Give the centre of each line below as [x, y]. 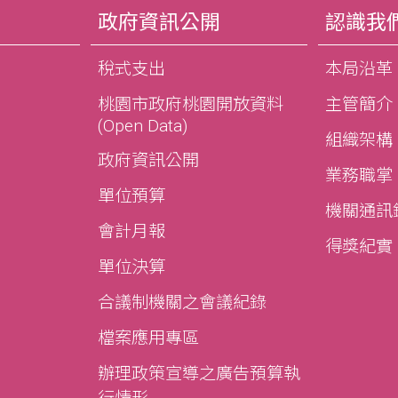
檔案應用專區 [148, 338]
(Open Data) [142, 126]
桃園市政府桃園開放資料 [190, 105]
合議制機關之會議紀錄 [182, 303]
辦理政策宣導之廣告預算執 [199, 374]
